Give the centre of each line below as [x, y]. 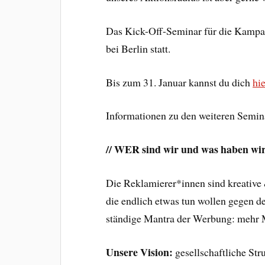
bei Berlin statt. [138, 48]
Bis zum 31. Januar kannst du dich [180, 82]
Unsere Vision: [140, 252]
